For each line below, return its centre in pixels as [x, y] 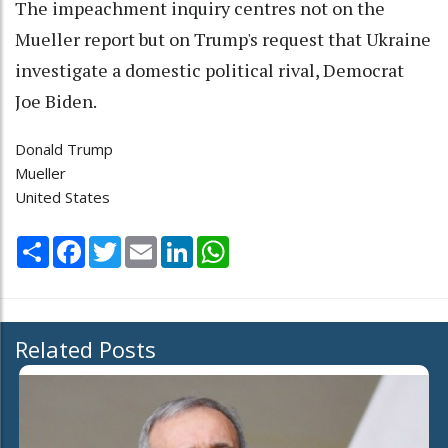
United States [62, 197]
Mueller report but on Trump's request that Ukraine [223, 39]
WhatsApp [264, 243]
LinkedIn [221, 243]
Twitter [147, 243]
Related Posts [85, 348]
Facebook [118, 243]
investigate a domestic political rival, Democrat [209, 70]
